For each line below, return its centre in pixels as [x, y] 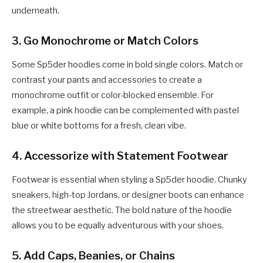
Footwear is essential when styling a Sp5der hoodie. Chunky [129, 180]
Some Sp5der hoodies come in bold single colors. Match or [127, 65]
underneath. [36, 11]
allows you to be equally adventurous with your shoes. [118, 226]
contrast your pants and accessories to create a [107, 80]
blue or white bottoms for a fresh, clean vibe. [99, 126]
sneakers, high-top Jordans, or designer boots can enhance [128, 195]
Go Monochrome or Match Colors [111, 41]
